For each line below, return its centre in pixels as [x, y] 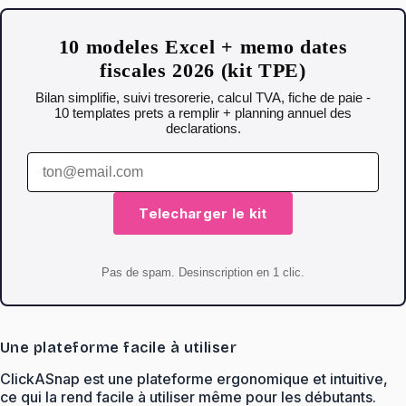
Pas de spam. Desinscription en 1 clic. [203, 273]
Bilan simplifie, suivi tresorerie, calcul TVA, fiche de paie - [203, 97]
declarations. [203, 128]
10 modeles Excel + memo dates [203, 46]
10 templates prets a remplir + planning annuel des [203, 112]
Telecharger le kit [203, 213]
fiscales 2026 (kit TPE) [203, 70]
